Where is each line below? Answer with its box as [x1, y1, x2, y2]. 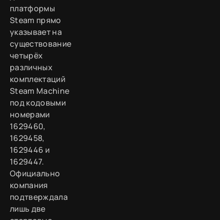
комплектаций [10, 73, 65, 84]
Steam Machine [10, 85, 70, 96]
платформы [10, 2, 55, 14]
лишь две [10, 203, 46, 214]
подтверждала [10, 191, 68, 202]
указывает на [10, 26, 62, 37]
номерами [10, 109, 50, 120]
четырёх [10, 50, 43, 61]
